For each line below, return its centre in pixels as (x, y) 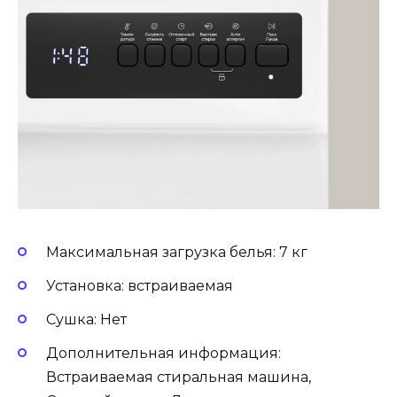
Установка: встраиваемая (140, 285)
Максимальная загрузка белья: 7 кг (177, 252)
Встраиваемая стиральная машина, (179, 378)
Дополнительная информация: (163, 354)
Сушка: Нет (86, 320)
